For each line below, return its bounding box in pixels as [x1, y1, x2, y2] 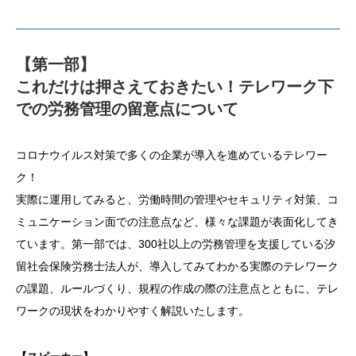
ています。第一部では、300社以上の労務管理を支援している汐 [16, 238, 335, 251]
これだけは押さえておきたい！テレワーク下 [16, 78, 334, 96]
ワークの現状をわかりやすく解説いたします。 [16, 304, 250, 318]
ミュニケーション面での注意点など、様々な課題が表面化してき [16, 215, 339, 229]
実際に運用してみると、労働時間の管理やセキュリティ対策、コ [16, 193, 339, 207]
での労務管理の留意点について [16, 100, 238, 118]
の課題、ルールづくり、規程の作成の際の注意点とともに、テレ [16, 282, 339, 296]
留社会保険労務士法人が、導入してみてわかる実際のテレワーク [16, 260, 339, 273]
